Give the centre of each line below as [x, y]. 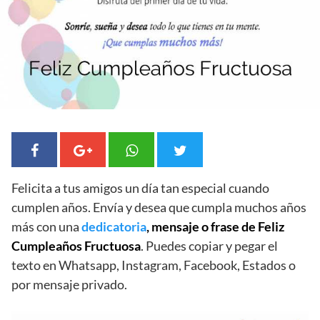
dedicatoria [114, 226]
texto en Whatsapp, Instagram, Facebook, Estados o [154, 265]
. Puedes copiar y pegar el [209, 245]
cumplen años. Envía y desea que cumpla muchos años [159, 207]
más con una [46, 226]
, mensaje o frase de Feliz [215, 226]
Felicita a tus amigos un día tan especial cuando [140, 187]
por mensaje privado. [69, 284]
